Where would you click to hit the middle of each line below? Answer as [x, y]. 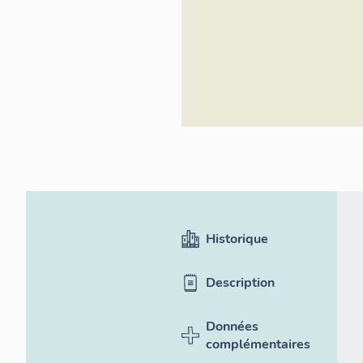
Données [232, 327]
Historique [237, 239]
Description [240, 283]
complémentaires [258, 344]
